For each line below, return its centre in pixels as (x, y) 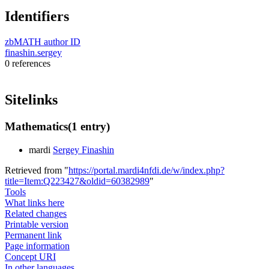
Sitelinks (31, 100)
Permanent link (33, 235)
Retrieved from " (37, 170)
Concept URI (30, 256)
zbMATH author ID (43, 42)
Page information (37, 246)
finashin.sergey (33, 53)
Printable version (37, 224)
